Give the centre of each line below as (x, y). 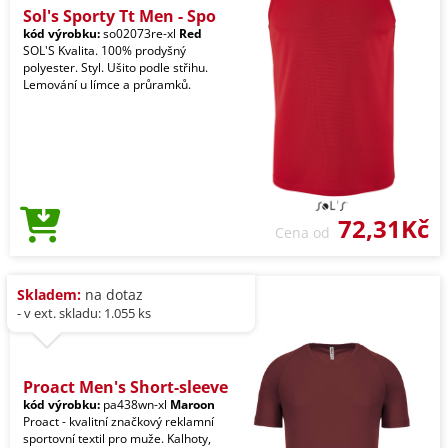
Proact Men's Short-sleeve (125, 387)
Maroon (192, 405)
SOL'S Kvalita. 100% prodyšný (104, 51)
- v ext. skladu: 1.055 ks (84, 313)
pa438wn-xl (135, 405)
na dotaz (112, 295)
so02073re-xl (139, 34)
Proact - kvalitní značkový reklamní (118, 422)
